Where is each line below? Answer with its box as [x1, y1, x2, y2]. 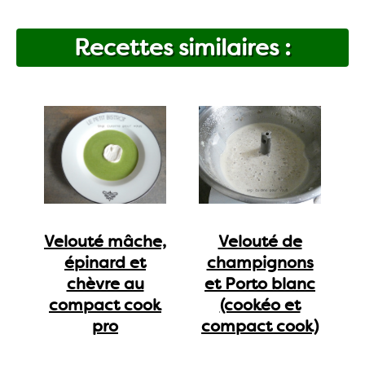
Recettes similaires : [74, 33, 291, 63]
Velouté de [218, 230, 302, 252]
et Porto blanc [204, 272, 315, 294]
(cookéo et [219, 293, 301, 315]
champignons [206, 251, 314, 273]
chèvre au [66, 272, 144, 294]
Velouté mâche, [44, 230, 166, 252]
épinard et [64, 251, 146, 273]
